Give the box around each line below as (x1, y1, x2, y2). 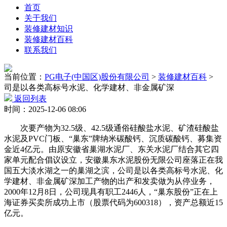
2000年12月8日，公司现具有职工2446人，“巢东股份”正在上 (4, 187, 218, 196)
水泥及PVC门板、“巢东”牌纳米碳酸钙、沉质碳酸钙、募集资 (4, 134, 222, 143)
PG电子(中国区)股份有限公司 (45, 72, 149, 81)
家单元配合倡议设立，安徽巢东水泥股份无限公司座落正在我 (4, 156, 223, 164)
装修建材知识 (24, 24, 73, 33)
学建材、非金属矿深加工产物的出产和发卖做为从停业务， (4, 177, 215, 185)
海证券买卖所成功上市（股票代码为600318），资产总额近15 (4, 198, 223, 207)
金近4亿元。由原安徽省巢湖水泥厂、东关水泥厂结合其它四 (4, 145, 219, 154)
